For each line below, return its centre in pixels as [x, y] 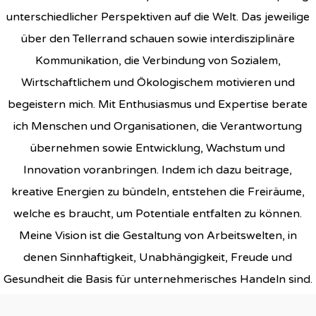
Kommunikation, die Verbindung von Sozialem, [158, 61]
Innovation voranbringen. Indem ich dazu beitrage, [158, 170]
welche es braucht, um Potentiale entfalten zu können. [158, 214]
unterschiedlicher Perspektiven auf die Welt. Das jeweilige [158, 17]
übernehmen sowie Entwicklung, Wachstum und [158, 148]
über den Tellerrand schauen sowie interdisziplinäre [158, 39]
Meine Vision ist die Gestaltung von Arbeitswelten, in [158, 236]
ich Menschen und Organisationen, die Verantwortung [158, 127]
